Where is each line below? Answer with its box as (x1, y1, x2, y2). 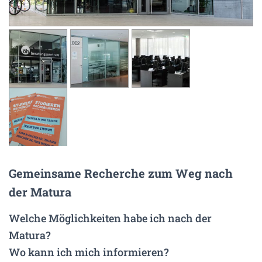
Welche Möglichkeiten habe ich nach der (9, 211, 212, 225)
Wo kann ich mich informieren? (9, 244, 169, 259)
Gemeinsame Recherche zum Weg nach (9, 165, 233, 181)
